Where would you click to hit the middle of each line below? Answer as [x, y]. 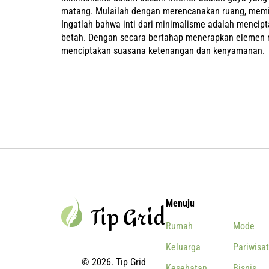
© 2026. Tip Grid [113, 262]
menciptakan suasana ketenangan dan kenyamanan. [163, 51]
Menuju [180, 203]
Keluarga [183, 247]
